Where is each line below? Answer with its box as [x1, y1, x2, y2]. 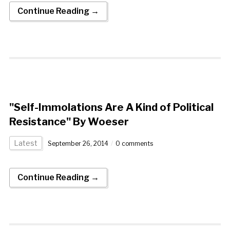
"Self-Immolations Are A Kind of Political [9, 101, 214, 113]
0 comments [115, 139, 153, 147]
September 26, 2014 [47, 139, 108, 147]
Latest [13, 138, 37, 147]
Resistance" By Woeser [9, 115, 129, 128]
